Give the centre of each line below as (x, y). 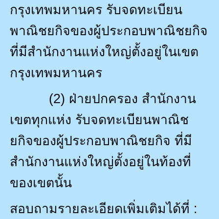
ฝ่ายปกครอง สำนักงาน (132, 99)
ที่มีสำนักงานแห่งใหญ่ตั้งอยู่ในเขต (104, 52)
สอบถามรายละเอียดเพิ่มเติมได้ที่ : (104, 208)
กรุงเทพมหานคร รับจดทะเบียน (96, 10)
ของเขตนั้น (41, 183)
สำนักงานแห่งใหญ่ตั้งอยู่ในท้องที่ (100, 162)
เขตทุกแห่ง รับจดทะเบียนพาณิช (99, 120)
